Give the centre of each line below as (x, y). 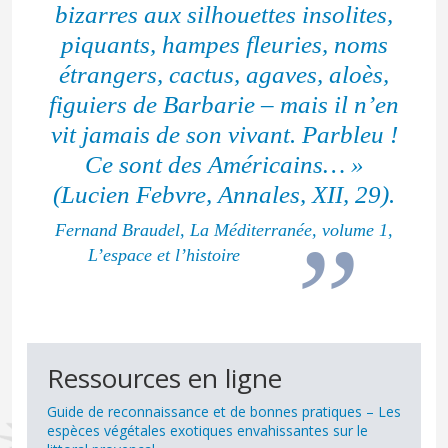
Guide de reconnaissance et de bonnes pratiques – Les (224, 411)
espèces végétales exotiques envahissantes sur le (207, 430)
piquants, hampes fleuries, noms (224, 45)
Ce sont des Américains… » (224, 165)
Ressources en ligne (164, 377)
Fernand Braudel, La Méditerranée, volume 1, (224, 230)
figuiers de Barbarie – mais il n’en (224, 105)
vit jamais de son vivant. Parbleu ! (224, 135)
